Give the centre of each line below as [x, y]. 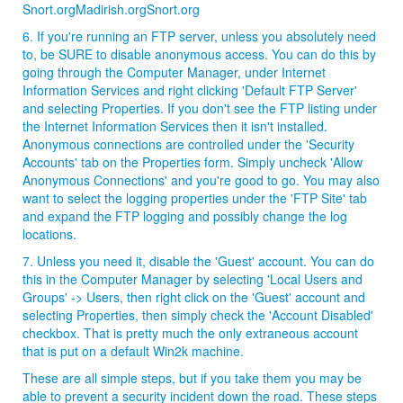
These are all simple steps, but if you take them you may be [192, 378]
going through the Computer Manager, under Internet [174, 72]
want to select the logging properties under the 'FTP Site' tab [195, 198]
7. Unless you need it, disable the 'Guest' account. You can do [198, 261]
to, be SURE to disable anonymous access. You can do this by [199, 54]
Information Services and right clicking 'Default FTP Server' [190, 90]
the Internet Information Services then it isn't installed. [175, 126]
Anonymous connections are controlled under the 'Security [188, 144]
